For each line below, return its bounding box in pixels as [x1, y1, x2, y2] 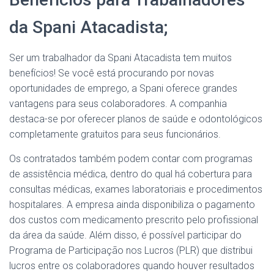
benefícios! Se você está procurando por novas [9, 67, 214, 79]
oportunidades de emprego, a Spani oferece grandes [9, 83, 237, 94]
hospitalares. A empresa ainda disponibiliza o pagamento [9, 199, 255, 210]
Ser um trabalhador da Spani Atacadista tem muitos [9, 52, 232, 64]
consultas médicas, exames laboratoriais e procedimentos [9, 183, 262, 195]
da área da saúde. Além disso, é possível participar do [9, 229, 242, 241]
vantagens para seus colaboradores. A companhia [9, 98, 227, 109]
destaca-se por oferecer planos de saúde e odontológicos [9, 113, 262, 125]
